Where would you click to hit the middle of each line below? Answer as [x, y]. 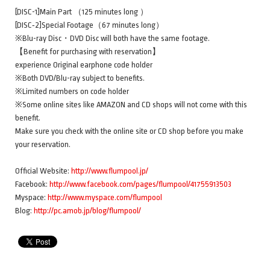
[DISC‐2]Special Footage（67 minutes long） [89, 25]
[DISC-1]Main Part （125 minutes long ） [82, 11]
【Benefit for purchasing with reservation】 [88, 51]
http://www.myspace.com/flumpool [105, 197]
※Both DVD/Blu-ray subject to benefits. [80, 78]
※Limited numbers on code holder [72, 91]
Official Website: [43, 171]
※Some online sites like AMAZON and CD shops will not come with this [131, 104]
